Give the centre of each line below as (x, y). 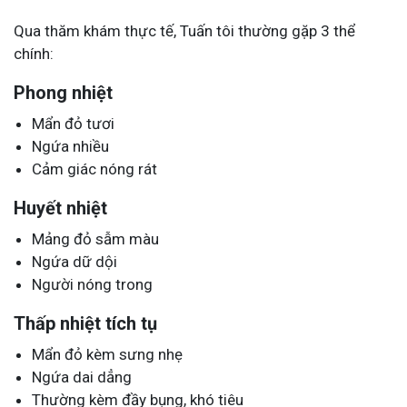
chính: (34, 53)
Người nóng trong (92, 284)
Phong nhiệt (63, 92)
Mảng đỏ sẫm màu (95, 238)
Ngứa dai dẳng (82, 377)
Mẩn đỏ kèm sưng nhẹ (107, 354)
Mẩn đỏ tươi (73, 123)
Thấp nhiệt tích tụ (85, 323)
